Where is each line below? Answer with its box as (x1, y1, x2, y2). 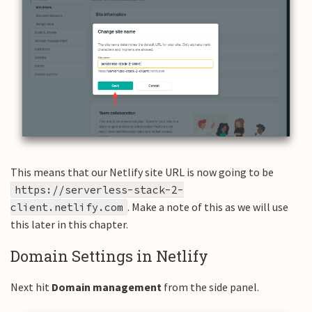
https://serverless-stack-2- (15, 182, 184, 196)
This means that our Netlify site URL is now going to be (10, 164, 274, 179)
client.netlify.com (10, 200, 123, 214)
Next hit (10, 279, 52, 294)
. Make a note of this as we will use (127, 199, 288, 214)
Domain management (52, 279, 162, 294)
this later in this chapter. (10, 217, 128, 231)
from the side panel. (162, 279, 259, 294)
